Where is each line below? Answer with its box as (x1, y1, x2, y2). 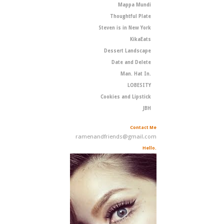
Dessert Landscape (103, 48, 151, 54)
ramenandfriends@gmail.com (75, 133, 157, 140)
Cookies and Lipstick (100, 94, 151, 100)
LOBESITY (127, 82, 151, 88)
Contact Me (130, 124, 157, 130)
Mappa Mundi (117, 2, 151, 8)
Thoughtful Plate (109, 13, 151, 19)
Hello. (142, 145, 157, 151)
